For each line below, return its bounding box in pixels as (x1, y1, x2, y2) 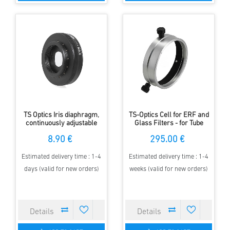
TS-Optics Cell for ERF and (128, 111, 209, 119)
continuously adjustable (26, 119, 97, 127)
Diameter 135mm (142, 127, 195, 136)
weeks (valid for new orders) (129, 165, 208, 172)
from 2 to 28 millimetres (25, 127, 98, 136)
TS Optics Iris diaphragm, (24, 111, 99, 119)
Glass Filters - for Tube (134, 119, 203, 127)
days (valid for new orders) (24, 165, 99, 172)
